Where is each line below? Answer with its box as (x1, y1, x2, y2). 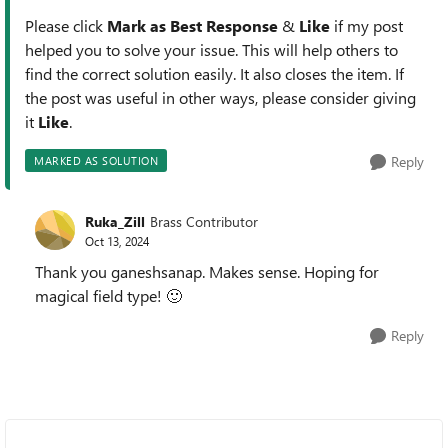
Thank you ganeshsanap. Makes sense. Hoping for (35, 261, 379, 282)
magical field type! (35, 285, 166, 306)
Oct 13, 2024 (85, 232, 149, 249)
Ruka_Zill (85, 211, 145, 231)
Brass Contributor (150, 211, 258, 231)
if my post (330, 15, 403, 36)
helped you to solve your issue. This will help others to (25, 39, 398, 60)
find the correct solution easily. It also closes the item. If (25, 63, 404, 84)
